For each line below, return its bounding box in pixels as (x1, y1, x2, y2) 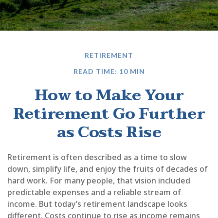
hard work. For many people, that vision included (7, 175, 190, 186)
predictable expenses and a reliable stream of (7, 187, 181, 198)
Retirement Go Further (13, 100, 205, 127)
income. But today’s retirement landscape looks (7, 199, 187, 209)
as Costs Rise (56, 119, 162, 145)
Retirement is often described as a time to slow (7, 152, 187, 163)
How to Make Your (34, 82, 184, 109)
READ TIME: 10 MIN (73, 67, 145, 75)
